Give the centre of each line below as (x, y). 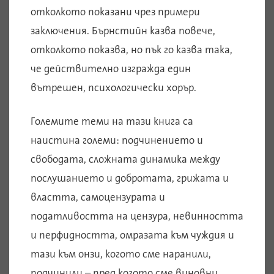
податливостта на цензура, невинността (137, 216)
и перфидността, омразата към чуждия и (132, 235)
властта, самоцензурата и (98, 197)
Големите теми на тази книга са (112, 121)
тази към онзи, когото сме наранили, (121, 254)
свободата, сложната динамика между (125, 159)
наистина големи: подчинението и (117, 140)
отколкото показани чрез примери (115, 12)
